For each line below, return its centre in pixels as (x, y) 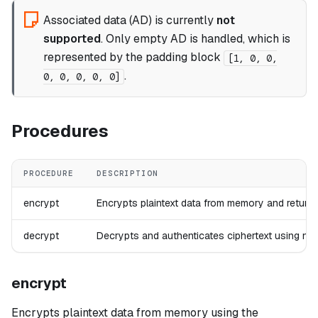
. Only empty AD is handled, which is (195, 39)
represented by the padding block (133, 57)
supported (72, 39)
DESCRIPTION (127, 174)
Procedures (60, 131)
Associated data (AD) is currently (130, 21)
